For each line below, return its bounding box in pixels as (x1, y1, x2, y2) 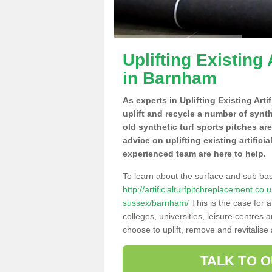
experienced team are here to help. (123, 149, 266, 158)
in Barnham (123, 69, 217, 87)
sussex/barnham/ (123, 198, 189, 208)
